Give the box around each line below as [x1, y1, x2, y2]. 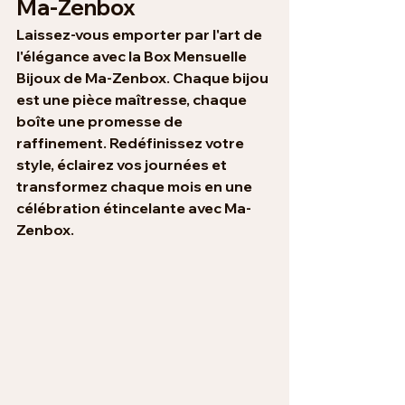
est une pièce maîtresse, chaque [16, 90, 250, 109]
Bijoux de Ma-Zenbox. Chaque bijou [16, 69, 271, 88]
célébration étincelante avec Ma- [16, 199, 251, 218]
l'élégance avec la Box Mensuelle [16, 47, 250, 66]
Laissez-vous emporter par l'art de [16, 25, 265, 44]
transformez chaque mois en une [16, 177, 255, 196]
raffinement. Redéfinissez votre [16, 134, 247, 153]
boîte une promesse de [16, 112, 185, 131]
